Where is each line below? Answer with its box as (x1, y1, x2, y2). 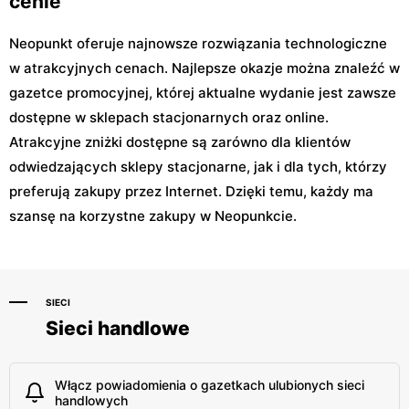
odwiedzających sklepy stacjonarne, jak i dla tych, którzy (9, 158, 387, 176)
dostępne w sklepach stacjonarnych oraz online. (9, 109, 329, 127)
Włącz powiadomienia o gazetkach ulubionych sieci (55, 377, 364, 393)
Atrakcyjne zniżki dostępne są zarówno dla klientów (9, 133, 351, 152)
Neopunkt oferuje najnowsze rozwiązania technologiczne (9, 35, 387, 53)
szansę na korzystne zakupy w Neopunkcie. (9, 207, 297, 225)
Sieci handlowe (46, 317, 190, 341)
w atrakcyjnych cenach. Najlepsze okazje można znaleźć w (9, 59, 400, 78)
